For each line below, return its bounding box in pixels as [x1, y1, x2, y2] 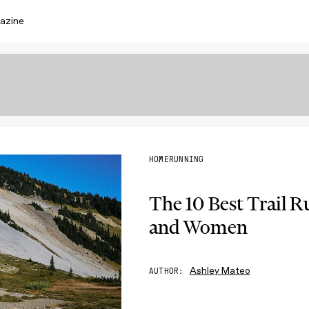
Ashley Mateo [189, 265, 250, 277]
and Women [149, 215, 248, 239]
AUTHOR [149, 267, 179, 275]
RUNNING [168, 155, 204, 163]
